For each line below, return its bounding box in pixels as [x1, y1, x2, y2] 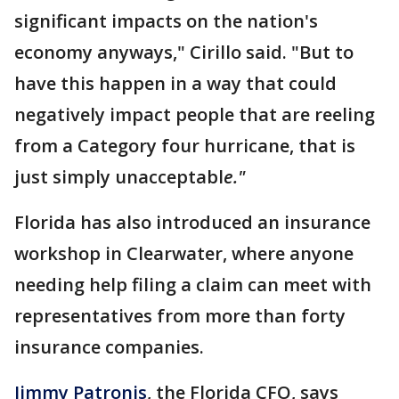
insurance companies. [14, 335, 208, 359]
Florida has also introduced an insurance [14, 210, 370, 234]
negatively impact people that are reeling [14, 102, 375, 126]
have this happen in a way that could [14, 71, 337, 95]
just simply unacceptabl [14, 165, 224, 189]
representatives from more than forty [14, 304, 346, 328]
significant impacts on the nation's [14, 9, 318, 33]
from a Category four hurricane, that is [14, 134, 355, 158]
